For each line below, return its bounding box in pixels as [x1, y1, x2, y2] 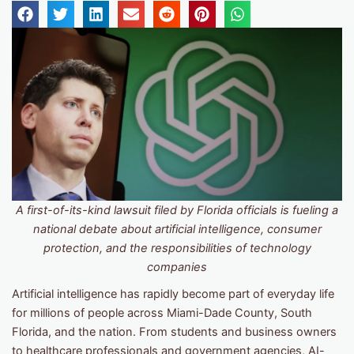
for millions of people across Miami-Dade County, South [12, 306, 312, 321]
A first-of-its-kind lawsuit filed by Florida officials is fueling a [16, 203, 338, 218]
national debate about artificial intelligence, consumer [32, 222, 322, 237]
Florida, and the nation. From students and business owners [12, 325, 337, 340]
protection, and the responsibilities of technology [43, 241, 311, 256]
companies [147, 260, 207, 275]
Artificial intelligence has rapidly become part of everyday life [12, 287, 334, 302]
